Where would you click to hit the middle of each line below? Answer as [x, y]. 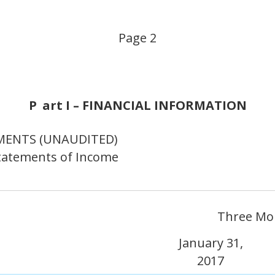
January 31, [211, 242]
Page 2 [137, 37]
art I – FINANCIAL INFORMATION [144, 105]
